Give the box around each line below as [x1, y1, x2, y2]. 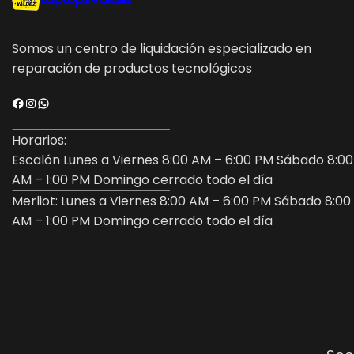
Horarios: [12, 130, 66, 149]
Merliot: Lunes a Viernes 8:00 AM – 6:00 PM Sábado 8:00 [12, 191, 351, 210]
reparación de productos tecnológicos [12, 58, 252, 77]
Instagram [24, 92, 36, 111]
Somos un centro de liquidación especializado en [12, 39, 311, 58]
